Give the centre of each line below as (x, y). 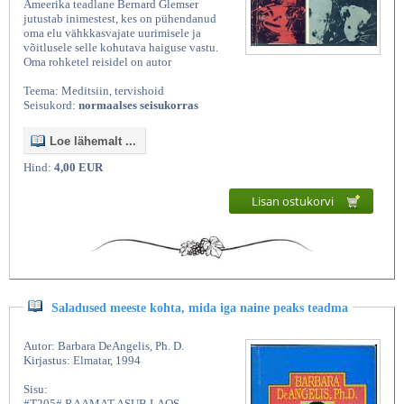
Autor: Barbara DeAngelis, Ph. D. (104, 345)
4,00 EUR (78, 167)
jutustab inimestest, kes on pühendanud (120, 18)
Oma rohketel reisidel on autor (97, 61)
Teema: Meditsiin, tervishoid (94, 90)
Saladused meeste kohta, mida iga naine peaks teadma (200, 308)
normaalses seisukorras (138, 105)
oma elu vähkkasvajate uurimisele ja (112, 32)
